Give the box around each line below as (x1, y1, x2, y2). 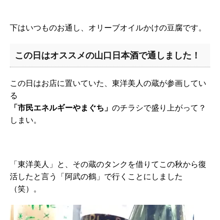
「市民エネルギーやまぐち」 (10, 103, 112, 113)
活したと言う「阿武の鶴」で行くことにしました (10, 171, 183, 182)
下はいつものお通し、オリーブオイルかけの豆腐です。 (10, 23, 206, 33)
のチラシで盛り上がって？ (112, 103, 206, 113)
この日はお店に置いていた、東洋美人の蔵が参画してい (10, 78, 206, 88)
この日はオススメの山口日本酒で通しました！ (15, 50, 200, 61)
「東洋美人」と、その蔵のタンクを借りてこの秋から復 (10, 159, 206, 169)
